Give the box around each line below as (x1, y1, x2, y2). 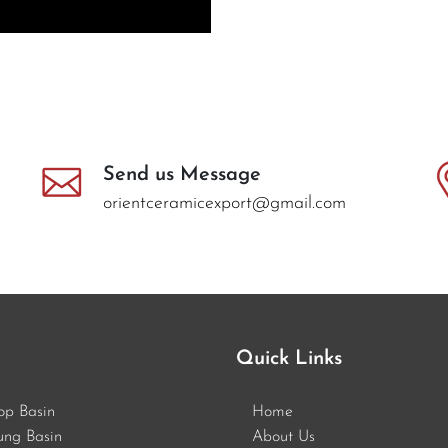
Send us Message (103, 165, 261, 186)
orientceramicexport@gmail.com (103, 194, 346, 214)
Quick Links (236, 349, 342, 370)
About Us (252, 429, 315, 446)
